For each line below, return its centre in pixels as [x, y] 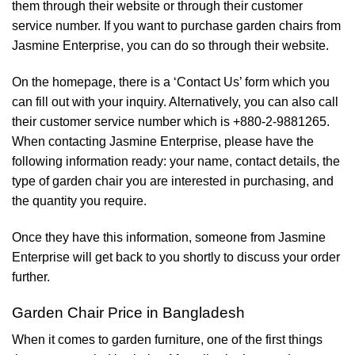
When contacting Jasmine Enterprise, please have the [163, 142]
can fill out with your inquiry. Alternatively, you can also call [175, 102]
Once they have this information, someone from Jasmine [169, 237]
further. [31, 277]
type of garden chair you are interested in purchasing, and [173, 181]
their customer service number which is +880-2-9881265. [171, 122]
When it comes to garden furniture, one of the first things [167, 340]
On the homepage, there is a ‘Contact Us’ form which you [171, 82]
